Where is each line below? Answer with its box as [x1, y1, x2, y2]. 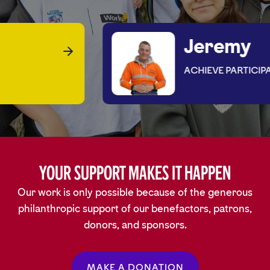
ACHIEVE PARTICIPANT [159, 64, 260, 77]
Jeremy [159, 35, 226, 58]
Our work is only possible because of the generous [17, 186, 253, 199]
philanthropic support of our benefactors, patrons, [18, 202, 252, 215]
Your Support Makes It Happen [39, 161, 231, 185]
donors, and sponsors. [83, 219, 187, 231]
